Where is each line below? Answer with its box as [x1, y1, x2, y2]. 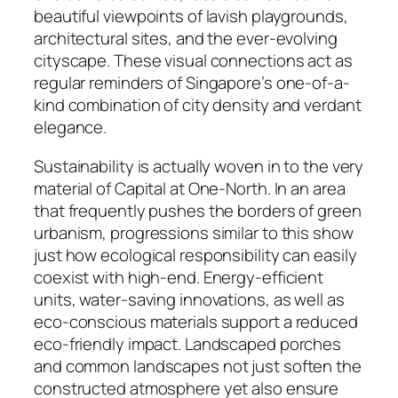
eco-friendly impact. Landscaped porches [34, 331, 342, 355]
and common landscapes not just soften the [34, 354, 362, 378]
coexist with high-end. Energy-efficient [34, 265, 324, 289]
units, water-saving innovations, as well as [34, 287, 345, 311]
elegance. [34, 115, 107, 139]
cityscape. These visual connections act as [34, 49, 353, 73]
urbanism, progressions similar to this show [34, 220, 354, 244]
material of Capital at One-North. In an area [34, 176, 346, 200]
